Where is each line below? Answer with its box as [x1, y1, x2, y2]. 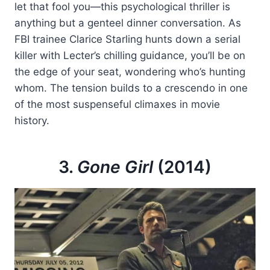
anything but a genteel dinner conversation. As [14, 17, 241, 30]
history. [14, 115, 49, 127]
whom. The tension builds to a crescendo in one [14, 82, 248, 95]
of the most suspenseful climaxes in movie [14, 98, 220, 111]
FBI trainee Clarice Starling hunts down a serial [14, 33, 240, 46]
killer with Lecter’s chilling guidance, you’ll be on [14, 49, 245, 62]
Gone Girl [77, 157, 153, 178]
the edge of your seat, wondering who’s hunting [14, 66, 245, 78]
